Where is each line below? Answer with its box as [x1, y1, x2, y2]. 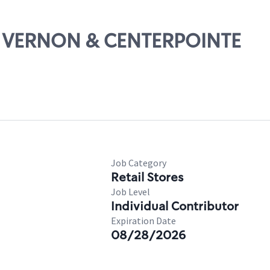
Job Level [111, 186, 150, 198]
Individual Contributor [111, 198, 239, 214]
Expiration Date [111, 215, 176, 227]
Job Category [111, 157, 166, 169]
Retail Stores [111, 169, 183, 185]
